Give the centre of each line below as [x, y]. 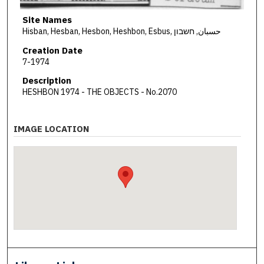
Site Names [47, 20]
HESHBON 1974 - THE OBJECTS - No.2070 [99, 92]
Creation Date [52, 50]
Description [47, 81]
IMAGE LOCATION [52, 129]
